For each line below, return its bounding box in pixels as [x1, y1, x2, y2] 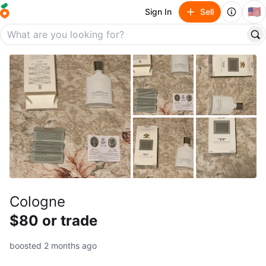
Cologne [9, 193, 65, 210]
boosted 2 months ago [9, 240, 97, 251]
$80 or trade [9, 212, 97, 229]
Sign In [145, 7, 172, 17]
